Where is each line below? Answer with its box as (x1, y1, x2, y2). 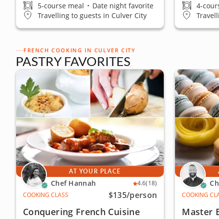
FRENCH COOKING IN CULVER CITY (23, 46, 136, 54)
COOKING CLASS (23, 191, 68, 199)
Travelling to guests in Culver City (38, 10, 147, 20)
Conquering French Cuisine (23, 206, 140, 218)
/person (127, 190, 157, 200)
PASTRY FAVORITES (16, 53, 131, 69)
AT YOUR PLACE (69, 167, 121, 175)
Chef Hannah (51, 178, 96, 188)
